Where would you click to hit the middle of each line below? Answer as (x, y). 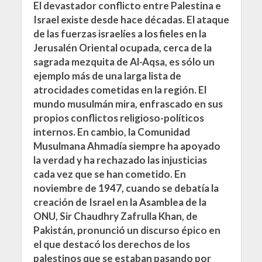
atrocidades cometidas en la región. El (120, 90)
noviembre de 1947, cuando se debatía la (126, 188)
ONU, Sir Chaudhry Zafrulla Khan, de (115, 216)
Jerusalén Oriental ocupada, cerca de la (122, 48)
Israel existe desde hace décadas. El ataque (131, 20)
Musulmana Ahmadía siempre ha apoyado (127, 146)
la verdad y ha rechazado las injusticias (120, 160)
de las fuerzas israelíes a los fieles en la (120, 34)
